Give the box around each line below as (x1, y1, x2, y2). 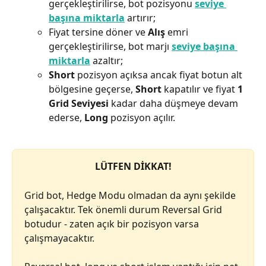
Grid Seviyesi (49, 97, 109, 110)
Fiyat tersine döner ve (49, 26, 148, 39)
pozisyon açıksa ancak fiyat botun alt (77, 68, 245, 82)
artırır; (125, 11, 156, 25)
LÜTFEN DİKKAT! (94, 159, 172, 173)
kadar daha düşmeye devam (109, 97, 240, 110)
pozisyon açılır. (108, 111, 175, 125)
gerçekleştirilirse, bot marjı (49, 40, 172, 53)
